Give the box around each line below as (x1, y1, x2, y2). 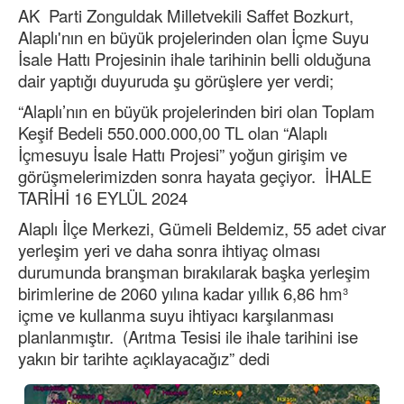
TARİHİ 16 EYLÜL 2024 (18, 186, 188, 210)
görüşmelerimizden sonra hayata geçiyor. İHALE (18, 164, 372, 188)
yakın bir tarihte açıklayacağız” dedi (18, 346, 270, 371)
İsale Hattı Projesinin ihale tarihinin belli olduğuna (18, 47, 371, 71)
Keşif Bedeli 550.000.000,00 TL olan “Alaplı (18, 121, 327, 145)
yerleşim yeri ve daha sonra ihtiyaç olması (18, 238, 320, 262)
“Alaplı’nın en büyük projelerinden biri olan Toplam (18, 99, 375, 124)
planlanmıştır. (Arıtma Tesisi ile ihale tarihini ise (18, 325, 358, 349)
